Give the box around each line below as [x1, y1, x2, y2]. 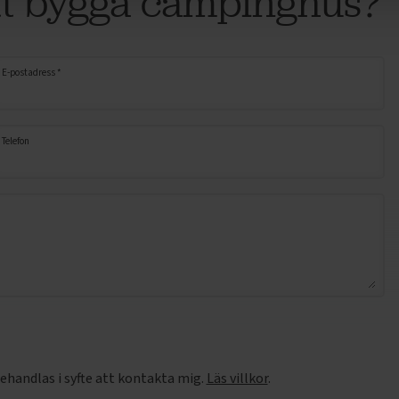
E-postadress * [2, 66, 61, 79]
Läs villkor [206, 369, 268, 388]
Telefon [2, 134, 29, 148]
